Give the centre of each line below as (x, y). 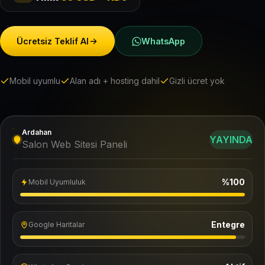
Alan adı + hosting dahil (115, 81)
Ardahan (37, 132)
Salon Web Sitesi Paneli (75, 144)
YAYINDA (231, 140)
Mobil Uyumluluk (57, 182)
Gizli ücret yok (197, 81)
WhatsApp (163, 41)
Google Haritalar (56, 224)
